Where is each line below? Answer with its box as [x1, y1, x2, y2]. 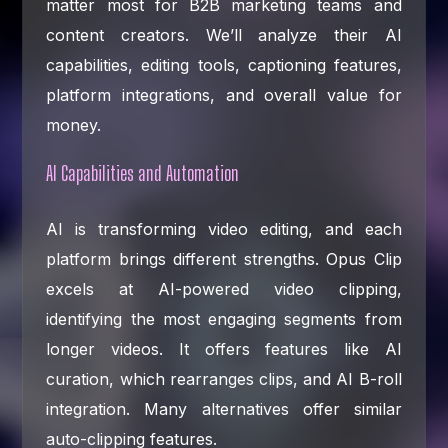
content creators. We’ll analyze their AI [46, 24, 402, 45]
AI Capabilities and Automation [46, 160, 240, 185]
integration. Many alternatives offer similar [46, 398, 402, 419]
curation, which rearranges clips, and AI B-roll [46, 368, 402, 389]
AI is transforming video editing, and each [46, 218, 402, 239]
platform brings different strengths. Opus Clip [46, 248, 402, 269]
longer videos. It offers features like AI [46, 338, 402, 359]
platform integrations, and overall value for [46, 84, 402, 105]
